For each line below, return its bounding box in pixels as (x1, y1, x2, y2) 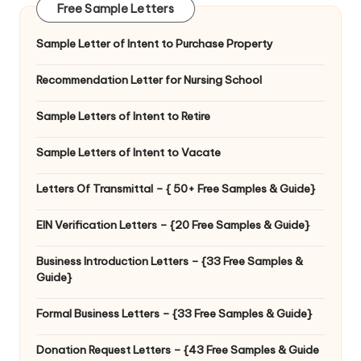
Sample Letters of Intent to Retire (36, 109, 210, 124)
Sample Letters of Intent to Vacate (36, 145, 221, 160)
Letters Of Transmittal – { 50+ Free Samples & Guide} (36, 181, 315, 197)
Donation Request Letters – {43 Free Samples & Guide (36, 342, 319, 358)
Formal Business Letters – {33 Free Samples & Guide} (36, 306, 312, 322)
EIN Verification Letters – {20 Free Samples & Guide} (36, 218, 309, 233)
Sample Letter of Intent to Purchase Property (36, 36, 273, 52)
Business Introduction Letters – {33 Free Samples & (36, 254, 303, 269)
